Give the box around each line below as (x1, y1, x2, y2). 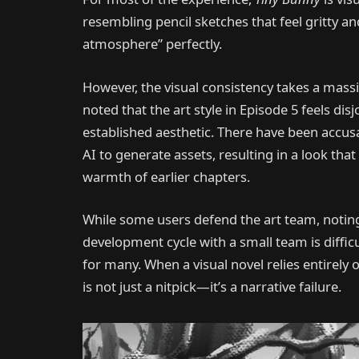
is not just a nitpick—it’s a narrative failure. (83, 277, 341, 296)
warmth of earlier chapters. (83, 167, 250, 186)
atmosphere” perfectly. (83, 34, 222, 53)
